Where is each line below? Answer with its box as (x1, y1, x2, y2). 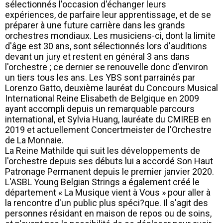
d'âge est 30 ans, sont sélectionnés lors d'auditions (5, 40, 207, 51)
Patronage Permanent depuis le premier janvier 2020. (5, 166, 216, 177)
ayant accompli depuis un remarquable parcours (5, 103, 195, 114)
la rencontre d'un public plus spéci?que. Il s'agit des (5, 197, 208, 208)
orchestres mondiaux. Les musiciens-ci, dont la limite (5, 30, 216, 41)
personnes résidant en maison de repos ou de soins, (5, 208, 212, 219)
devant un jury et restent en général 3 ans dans (5, 51, 190, 62)
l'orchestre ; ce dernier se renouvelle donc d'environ (5, 61, 208, 72)
